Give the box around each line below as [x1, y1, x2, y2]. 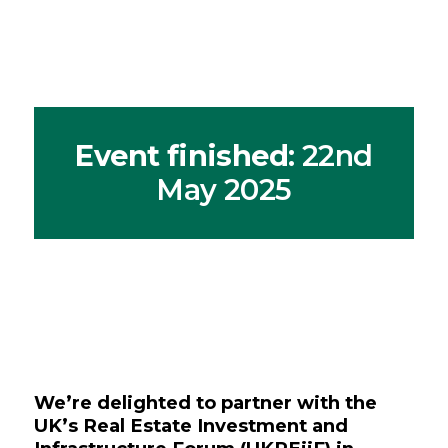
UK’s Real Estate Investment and [34, 414, 349, 438]
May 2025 [156, 172, 292, 208]
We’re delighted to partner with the [34, 391, 378, 415]
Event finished [75, 138, 289, 174]
